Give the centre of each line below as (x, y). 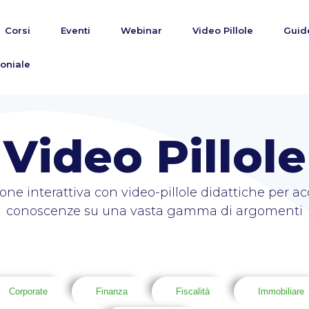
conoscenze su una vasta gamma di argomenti (154, 211)
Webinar (141, 30)
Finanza (112, 291)
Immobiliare (281, 291)
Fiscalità (193, 291)
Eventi (75, 30)
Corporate (28, 291)
